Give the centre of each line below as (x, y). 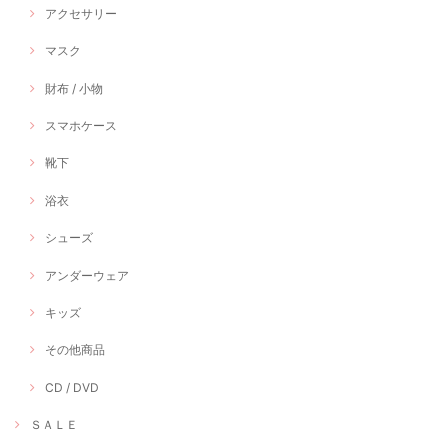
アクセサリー (81, 13)
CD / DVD (72, 387)
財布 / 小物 (74, 88)
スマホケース (81, 125)
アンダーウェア (87, 275)
